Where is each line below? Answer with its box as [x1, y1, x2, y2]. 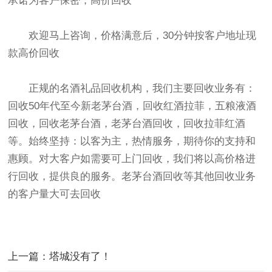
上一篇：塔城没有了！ [8, 251, 112, 262]
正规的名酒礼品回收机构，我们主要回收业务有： [8, 83, 256, 94]
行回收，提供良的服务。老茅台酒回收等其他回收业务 [8, 171, 256, 182]
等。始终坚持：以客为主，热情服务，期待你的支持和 [8, 135, 256, 147]
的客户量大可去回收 [8, 188, 101, 200]
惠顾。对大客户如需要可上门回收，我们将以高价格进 [8, 153, 256, 165]
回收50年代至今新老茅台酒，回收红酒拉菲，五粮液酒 [8, 100, 257, 112]
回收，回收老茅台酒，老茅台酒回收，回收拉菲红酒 [8, 118, 246, 129]
